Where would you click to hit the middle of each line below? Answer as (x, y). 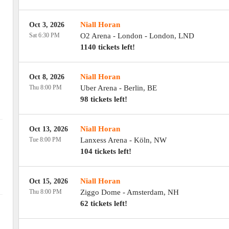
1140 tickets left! (107, 47)
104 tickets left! (106, 151)
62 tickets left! (104, 203)
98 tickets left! (104, 99)
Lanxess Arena (104, 140)
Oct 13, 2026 (48, 129)
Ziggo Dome (100, 192)
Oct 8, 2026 (47, 77)
